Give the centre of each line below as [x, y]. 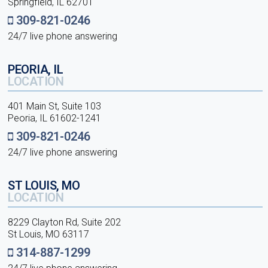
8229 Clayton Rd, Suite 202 [65, 222]
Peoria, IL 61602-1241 [55, 118]
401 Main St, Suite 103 [55, 106]
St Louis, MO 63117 [49, 234]
